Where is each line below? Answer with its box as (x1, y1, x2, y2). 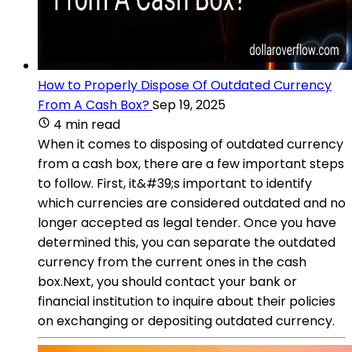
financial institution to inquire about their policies (38, 291, 335, 310)
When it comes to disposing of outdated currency (38, 134, 343, 153)
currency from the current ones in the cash (38, 252, 306, 271)
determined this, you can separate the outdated (38, 233, 335, 251)
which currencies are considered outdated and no (38, 193, 346, 212)
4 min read (53, 115, 120, 134)
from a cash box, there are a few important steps (38, 154, 344, 173)
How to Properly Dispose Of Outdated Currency (38, 75, 332, 94)
